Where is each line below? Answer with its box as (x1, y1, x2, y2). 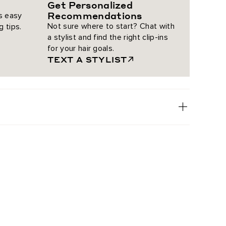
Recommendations (47, 10, 142, 21)
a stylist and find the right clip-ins (47, 32, 168, 42)
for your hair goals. (47, 43, 115, 53)
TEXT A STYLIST (47, 54, 128, 65)
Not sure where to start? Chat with (47, 21, 175, 31)
